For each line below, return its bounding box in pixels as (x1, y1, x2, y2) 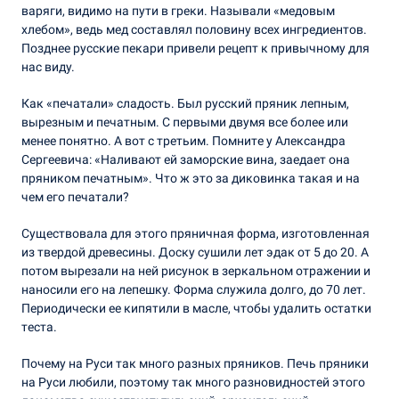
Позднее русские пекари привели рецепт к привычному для (20, 40, 370, 55)
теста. (20, 319, 57, 334)
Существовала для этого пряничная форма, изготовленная (20, 225, 370, 240)
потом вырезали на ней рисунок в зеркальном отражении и (20, 263, 370, 278)
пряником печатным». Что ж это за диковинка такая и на (20, 170, 360, 185)
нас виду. (20, 59, 75, 74)
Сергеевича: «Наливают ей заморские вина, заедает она (20, 151, 350, 167)
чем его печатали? (20, 189, 129, 204)
